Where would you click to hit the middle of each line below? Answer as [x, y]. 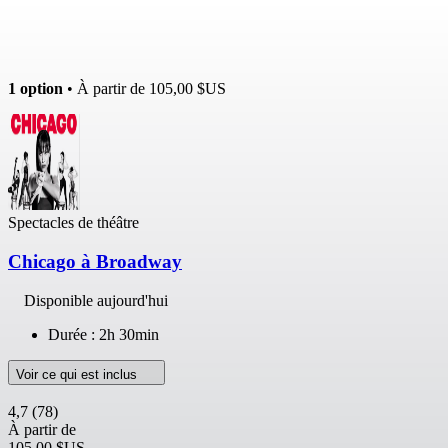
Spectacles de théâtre [73, 223]
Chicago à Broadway [95, 262]
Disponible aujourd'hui [96, 300]
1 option [35, 89]
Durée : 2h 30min [103, 334]
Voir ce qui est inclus [78, 374]
